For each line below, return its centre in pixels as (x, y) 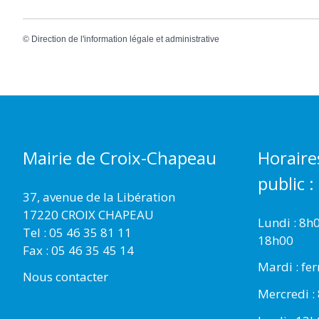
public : (286, 183)
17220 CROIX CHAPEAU (88, 214)
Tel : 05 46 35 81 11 (77, 232)
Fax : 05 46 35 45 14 (78, 250)
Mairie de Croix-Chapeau (120, 157)
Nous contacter (66, 277)
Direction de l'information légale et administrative (125, 40)
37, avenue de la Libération (99, 197)
